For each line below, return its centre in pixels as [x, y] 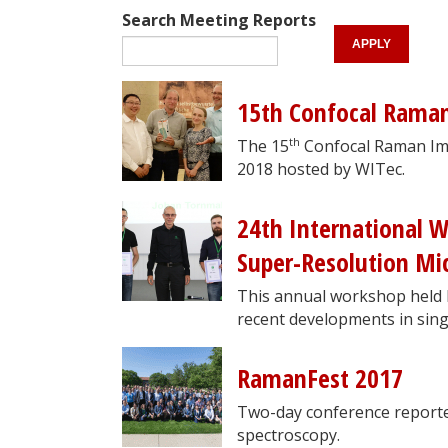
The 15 [263, 145]
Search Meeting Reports [219, 19]
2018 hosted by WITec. [321, 168]
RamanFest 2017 [320, 378]
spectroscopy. [288, 434]
